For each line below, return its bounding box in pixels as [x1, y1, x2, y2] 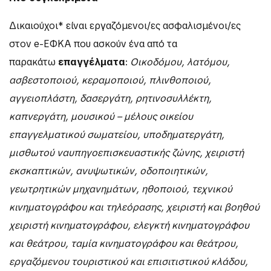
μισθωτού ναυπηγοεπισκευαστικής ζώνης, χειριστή [9, 146, 244, 160]
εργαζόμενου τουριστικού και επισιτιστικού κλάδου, [9, 255, 248, 269]
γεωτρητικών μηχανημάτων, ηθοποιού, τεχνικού [9, 183, 232, 196]
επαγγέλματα [58, 56, 125, 69]
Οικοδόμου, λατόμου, [130, 56, 230, 69]
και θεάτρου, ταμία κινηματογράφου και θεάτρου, [9, 237, 238, 250]
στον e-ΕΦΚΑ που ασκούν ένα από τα [9, 38, 177, 51]
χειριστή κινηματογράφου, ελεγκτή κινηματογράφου [9, 219, 249, 232]
